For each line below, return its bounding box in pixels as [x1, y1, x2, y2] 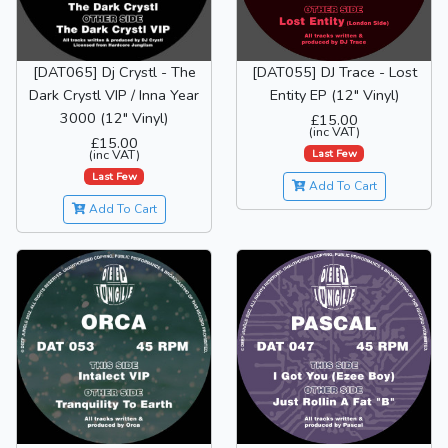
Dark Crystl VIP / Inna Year [29, 84, 199, 105]
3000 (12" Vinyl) [60, 107, 168, 128]
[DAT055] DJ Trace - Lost [251, 61, 417, 82]
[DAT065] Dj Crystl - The [32, 61, 196, 82]
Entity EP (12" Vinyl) [269, 84, 399, 105]
